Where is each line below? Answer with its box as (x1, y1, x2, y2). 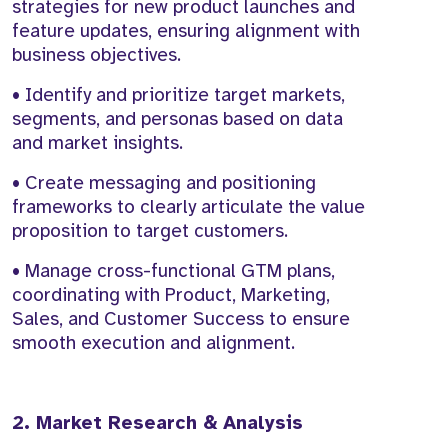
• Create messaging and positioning (12, 171, 316, 196)
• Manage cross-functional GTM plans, (12, 259, 335, 284)
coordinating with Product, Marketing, (12, 283, 330, 308)
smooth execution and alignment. (12, 331, 295, 356)
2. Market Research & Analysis (12, 411, 303, 436)
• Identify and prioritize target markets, (12, 83, 345, 108)
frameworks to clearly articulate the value (12, 195, 365, 220)
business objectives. (12, 43, 181, 68)
